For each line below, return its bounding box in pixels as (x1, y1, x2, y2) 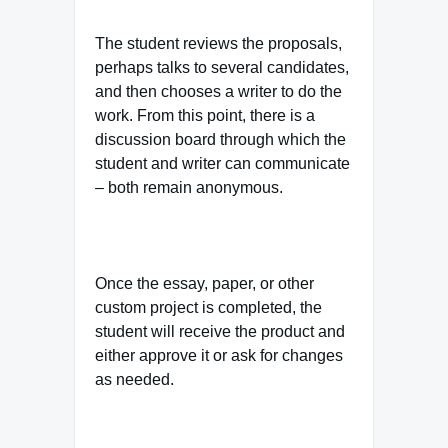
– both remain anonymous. (95, 178, 283, 196)
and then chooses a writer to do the (95, 82, 342, 100)
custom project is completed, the (95, 298, 322, 316)
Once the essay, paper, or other (95, 274, 314, 292)
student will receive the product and (95, 322, 345, 340)
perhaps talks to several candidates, (95, 58, 349, 76)
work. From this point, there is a (95, 106, 315, 124)
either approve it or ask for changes (95, 346, 343, 364)
